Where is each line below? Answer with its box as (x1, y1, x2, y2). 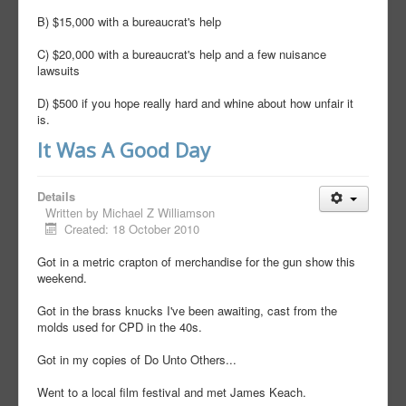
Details (37, 188, 75, 206)
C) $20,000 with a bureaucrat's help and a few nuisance (37, 45, 326, 63)
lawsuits (37, 62, 80, 80)
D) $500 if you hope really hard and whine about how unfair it (37, 94, 353, 112)
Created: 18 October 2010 (64, 220, 200, 238)
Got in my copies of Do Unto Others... (37, 351, 237, 369)
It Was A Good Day (37, 136, 210, 164)
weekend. (37, 269, 87, 287)
